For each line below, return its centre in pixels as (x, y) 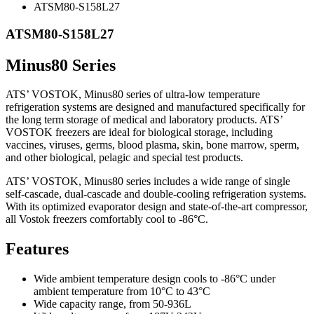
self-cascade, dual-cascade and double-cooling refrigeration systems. (156, 194)
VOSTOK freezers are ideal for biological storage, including (139, 132)
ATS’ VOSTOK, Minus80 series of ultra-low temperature (133, 95)
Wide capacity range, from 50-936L (112, 304)
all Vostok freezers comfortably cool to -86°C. (107, 219)
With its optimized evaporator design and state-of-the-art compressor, (157, 207)
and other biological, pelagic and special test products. (124, 158)
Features (37, 249)
